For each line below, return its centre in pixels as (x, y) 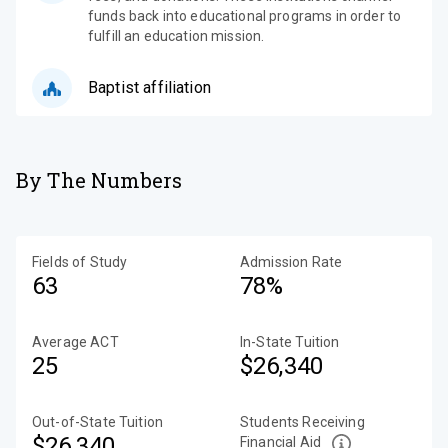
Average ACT (75, 342)
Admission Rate (291, 262)
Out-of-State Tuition (97, 422)
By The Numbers (99, 180)
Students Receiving (302, 422)
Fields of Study (80, 262)
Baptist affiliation (149, 87)
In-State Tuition (290, 342)
